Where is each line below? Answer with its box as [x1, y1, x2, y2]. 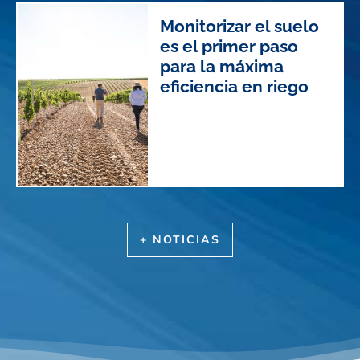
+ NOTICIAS [140, 232, 220, 247]
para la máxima [159, 56, 284, 77]
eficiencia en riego [159, 76, 309, 97]
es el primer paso [159, 36, 298, 57]
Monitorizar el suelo [159, 16, 319, 37]
